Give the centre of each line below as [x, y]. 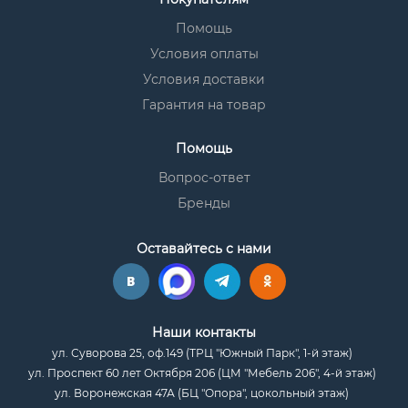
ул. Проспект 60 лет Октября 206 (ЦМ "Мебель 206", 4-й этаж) [202, 373]
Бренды [204, 203]
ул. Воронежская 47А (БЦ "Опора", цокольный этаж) [202, 393]
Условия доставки [204, 79]
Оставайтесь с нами [204, 249]
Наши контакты [204, 332]
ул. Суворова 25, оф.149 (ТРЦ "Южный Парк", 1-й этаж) [202, 353]
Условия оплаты [204, 54]
